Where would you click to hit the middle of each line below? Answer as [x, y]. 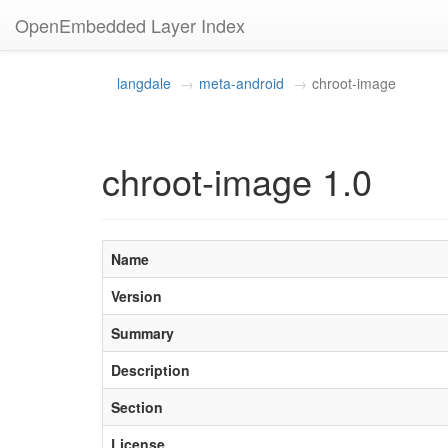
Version [136, 296]
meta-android [241, 83]
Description [150, 370]
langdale [144, 83]
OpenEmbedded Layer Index [130, 25]
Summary [142, 333]
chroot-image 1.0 [237, 180]
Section [137, 407]
